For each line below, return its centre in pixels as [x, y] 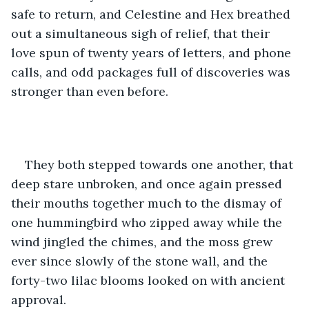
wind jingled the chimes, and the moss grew [143, 241]
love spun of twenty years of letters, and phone [153, 52]
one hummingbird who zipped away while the [148, 222]
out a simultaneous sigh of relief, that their [142, 33]
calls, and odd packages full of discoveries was [152, 72]
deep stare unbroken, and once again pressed [148, 183]
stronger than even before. [90, 91]
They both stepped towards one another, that [161, 164]
